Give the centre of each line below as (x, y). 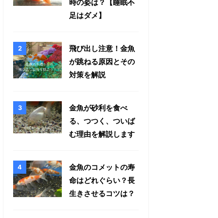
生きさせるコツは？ (102, 193)
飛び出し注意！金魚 (102, 48)
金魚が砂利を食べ (98, 108)
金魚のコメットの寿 (102, 167)
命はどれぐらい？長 (102, 180)
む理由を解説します (102, 134)
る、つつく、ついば (102, 121)
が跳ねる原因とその (102, 61)
